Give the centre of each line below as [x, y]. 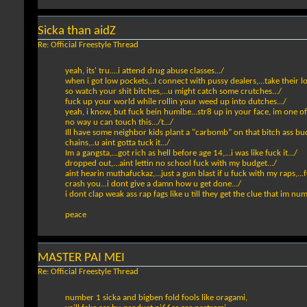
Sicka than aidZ [77, 32]
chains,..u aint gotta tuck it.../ [118, 143]
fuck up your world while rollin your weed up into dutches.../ [176, 102]
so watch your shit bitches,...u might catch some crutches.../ [173, 92]
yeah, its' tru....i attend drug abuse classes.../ [145, 71]
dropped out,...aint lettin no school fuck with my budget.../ [171, 164]
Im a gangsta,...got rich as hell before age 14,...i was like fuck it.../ [181, 153]
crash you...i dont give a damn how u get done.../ [153, 184]
